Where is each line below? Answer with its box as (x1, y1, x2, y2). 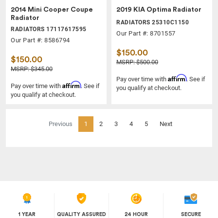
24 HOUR (124, 211, 148, 217)
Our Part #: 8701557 (116, 29, 176, 37)
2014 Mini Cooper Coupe (11, 6, 93, 13)
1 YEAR (18, 211, 36, 217)
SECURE (181, 211, 201, 217)
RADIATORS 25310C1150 (116, 18, 189, 26)
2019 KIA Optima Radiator (116, 6, 201, 13)
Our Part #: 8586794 (11, 36, 70, 44)
